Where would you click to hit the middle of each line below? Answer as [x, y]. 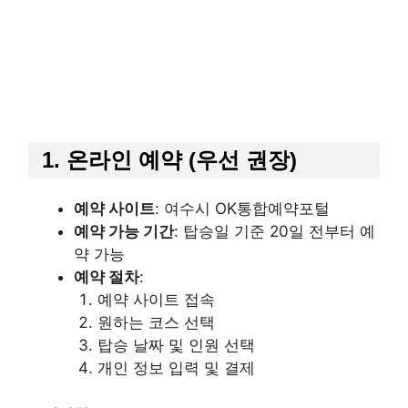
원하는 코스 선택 [156, 322]
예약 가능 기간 [124, 231]
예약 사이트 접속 [156, 300]
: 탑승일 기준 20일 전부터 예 [275, 231]
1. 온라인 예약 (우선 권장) [169, 160]
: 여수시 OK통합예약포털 [242, 209]
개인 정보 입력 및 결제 [176, 368]
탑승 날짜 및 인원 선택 [176, 345]
